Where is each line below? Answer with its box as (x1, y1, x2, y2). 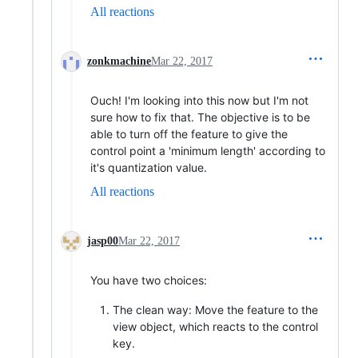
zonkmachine (87, 55, 151, 67)
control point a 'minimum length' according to (90, 144, 325, 157)
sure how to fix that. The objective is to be (90, 110, 310, 124)
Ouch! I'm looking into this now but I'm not (90, 93, 308, 107)
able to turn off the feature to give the (90, 127, 288, 141)
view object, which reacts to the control (113, 320, 318, 333)
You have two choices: (90, 273, 207, 287)
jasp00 (87, 235, 118, 247)
